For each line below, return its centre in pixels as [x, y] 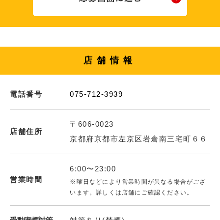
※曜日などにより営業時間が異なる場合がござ [138, 181]
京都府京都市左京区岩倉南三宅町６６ [139, 138]
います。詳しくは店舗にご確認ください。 [132, 192]
